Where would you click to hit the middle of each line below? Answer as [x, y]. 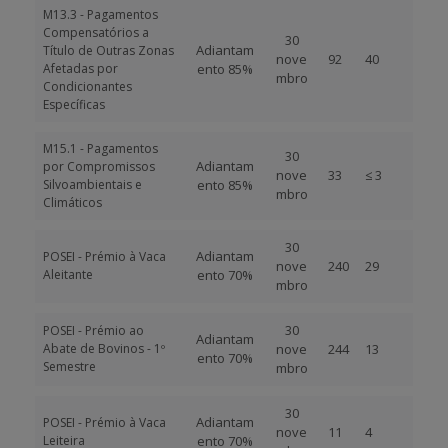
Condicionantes [87, 86]
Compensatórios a [96, 32]
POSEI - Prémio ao [93, 330]
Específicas [74, 104]
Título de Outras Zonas [108, 50]
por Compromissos [99, 166]
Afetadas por [80, 68]
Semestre [69, 366]
